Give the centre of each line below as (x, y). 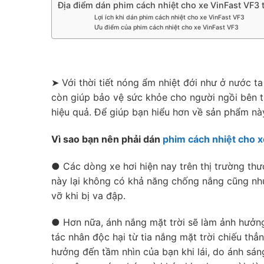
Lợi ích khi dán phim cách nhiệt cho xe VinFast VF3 (169, 18)
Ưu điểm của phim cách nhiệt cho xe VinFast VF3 (166, 28)
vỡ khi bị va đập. (88, 195)
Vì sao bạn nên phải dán (107, 139)
